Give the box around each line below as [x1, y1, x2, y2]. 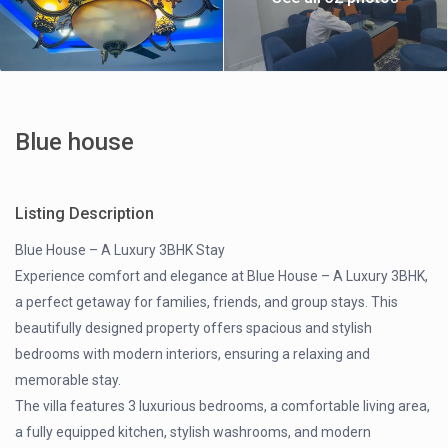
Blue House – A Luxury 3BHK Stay [15, 242, 226, 259]
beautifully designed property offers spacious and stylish [15, 320, 373, 337]
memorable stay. [15, 372, 122, 389]
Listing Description [15, 204, 155, 224]
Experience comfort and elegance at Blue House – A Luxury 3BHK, [15, 268, 429, 285]
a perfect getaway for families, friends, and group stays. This [15, 294, 399, 311]
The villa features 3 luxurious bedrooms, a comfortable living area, [15, 398, 431, 415]
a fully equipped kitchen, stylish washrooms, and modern [15, 424, 372, 441]
